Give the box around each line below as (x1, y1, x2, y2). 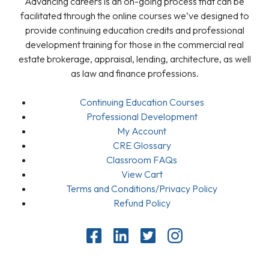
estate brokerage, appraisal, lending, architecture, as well (18, 53, 251, 65)
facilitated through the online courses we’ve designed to (20, 10, 249, 22)
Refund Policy (113, 197, 171, 210)
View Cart (121, 168, 163, 181)
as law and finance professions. (70, 67, 199, 80)
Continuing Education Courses (79, 96, 204, 109)
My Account (117, 125, 166, 138)
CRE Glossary (112, 139, 171, 152)
